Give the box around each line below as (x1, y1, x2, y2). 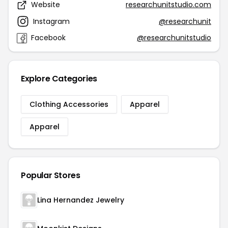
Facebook (31, 33, 66, 43)
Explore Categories (21, 73, 97, 85)
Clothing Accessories (30, 99, 108, 110)
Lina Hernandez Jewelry (37, 195, 124, 206)
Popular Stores (21, 169, 80, 182)
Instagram (33, 16, 70, 26)
